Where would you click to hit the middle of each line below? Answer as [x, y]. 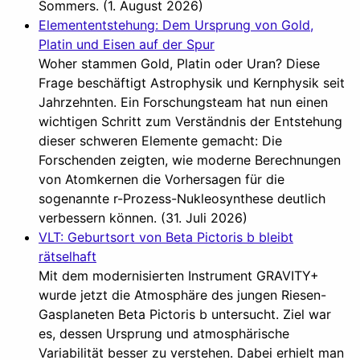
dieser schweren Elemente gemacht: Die [160, 140]
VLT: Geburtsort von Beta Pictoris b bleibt [166, 237]
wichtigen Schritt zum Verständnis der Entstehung [190, 121]
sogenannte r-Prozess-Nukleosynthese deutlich [182, 198]
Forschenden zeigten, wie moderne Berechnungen [190, 160]
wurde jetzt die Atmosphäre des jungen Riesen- [182, 295]
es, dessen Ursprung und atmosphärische [164, 333]
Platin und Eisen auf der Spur [127, 44]
